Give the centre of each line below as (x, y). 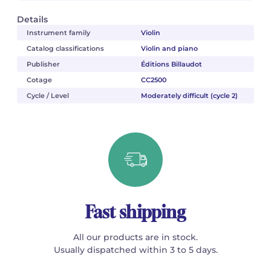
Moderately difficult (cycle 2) (189, 95)
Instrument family (58, 32)
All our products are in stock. (135, 237)
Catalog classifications (65, 48)
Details (32, 19)
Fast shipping (135, 212)
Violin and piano (169, 48)
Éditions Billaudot (171, 64)
